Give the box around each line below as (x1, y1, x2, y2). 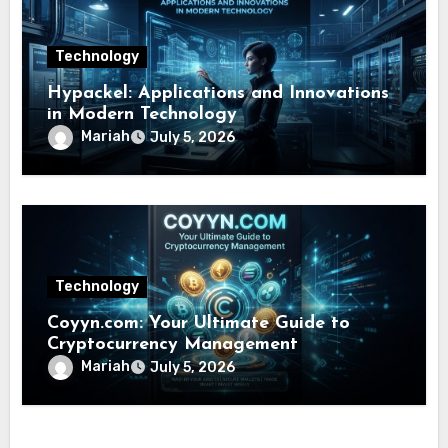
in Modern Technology (47, 105, 238, 125)
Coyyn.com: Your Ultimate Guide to (47, 314, 351, 334)
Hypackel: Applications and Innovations (47, 84, 390, 104)
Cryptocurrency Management (47, 335, 299, 355)
